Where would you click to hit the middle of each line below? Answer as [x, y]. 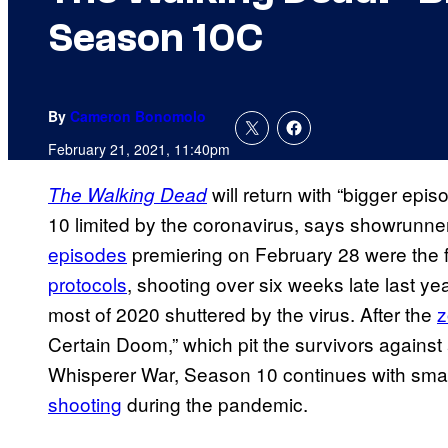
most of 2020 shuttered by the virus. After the [242, 314]
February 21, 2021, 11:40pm [139, 149]
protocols [87, 284]
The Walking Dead [127, 194]
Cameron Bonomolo [138, 116]
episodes [87, 254]
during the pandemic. [215, 404]
